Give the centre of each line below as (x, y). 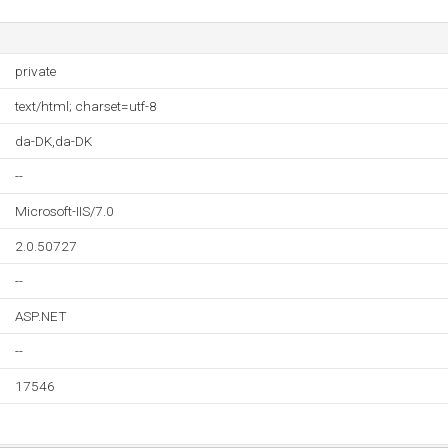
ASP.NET (41, 316)
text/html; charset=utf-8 (86, 106)
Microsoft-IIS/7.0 (64, 211)
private (35, 71)
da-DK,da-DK (53, 141)
